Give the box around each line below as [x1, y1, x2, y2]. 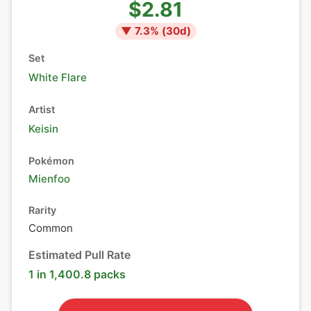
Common [28, 221, 73, 235]
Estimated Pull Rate [28, 248, 131, 262]
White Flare [28, 71, 87, 84]
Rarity [28, 204, 56, 216]
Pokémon [28, 155, 74, 167]
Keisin [28, 122, 58, 135]
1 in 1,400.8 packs [28, 267, 126, 281]
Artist [28, 103, 55, 115]
